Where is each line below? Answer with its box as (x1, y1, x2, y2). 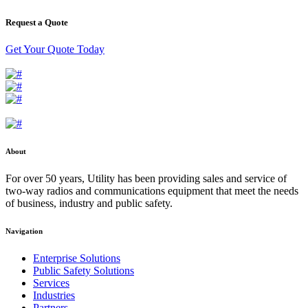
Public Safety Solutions (33, 264, 134, 276)
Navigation (5, 226, 43, 235)
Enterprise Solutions (33, 252, 120, 264)
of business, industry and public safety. (5, 197, 173, 209)
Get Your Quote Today (5, 43, 104, 55)
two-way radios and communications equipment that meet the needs (5, 184, 298, 197)
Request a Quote (5, 16, 68, 27)
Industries (33, 289, 75, 301)
